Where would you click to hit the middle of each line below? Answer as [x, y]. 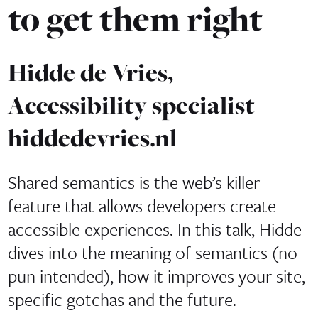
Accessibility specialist [131, 106]
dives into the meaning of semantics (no [152, 252]
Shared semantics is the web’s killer [133, 182]
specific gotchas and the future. [122, 299]
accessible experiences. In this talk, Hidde [154, 229]
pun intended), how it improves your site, [156, 275]
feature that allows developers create [142, 205]
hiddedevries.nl [92, 138]
